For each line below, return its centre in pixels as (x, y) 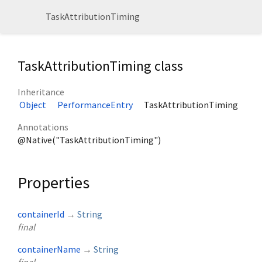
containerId (41, 214)
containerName (49, 249)
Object (33, 105)
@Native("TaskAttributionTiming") (89, 140)
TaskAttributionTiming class (100, 66)
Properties (54, 183)
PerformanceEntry (95, 105)
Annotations (43, 127)
